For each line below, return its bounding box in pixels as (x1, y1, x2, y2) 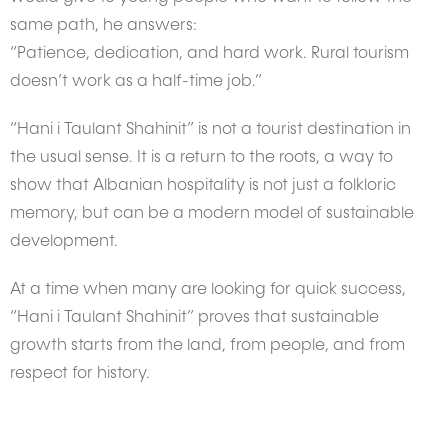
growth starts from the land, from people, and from (10, 338, 405, 355)
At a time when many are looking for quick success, (10, 282, 406, 299)
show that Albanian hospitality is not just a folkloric (10, 178, 396, 195)
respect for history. (10, 366, 150, 383)
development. (10, 234, 118, 251)
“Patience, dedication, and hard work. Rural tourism (10, 46, 409, 63)
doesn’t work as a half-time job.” (10, 74, 262, 91)
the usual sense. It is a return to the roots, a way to (10, 150, 393, 167)
